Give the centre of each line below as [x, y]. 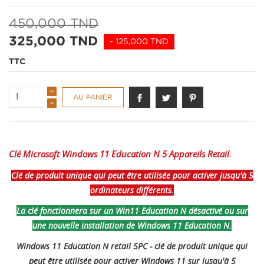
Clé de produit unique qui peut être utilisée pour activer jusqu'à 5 [132, 176]
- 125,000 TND [139, 42]
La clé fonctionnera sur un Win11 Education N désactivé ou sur [132, 211]
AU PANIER [93, 97]
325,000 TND [53, 42]
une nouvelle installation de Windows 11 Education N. [132, 226]
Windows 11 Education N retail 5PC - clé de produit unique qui [132, 246]
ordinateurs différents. [132, 190]
